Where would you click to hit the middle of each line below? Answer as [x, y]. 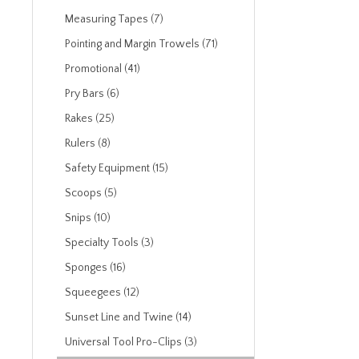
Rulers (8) [88, 143]
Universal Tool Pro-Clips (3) [131, 342]
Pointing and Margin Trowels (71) [141, 44]
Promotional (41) [103, 69]
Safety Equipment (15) [117, 168]
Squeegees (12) [102, 292]
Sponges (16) [95, 268]
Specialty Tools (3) [109, 243]
